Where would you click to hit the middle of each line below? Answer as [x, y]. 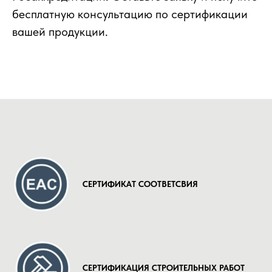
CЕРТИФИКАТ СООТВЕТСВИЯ [140, 184]
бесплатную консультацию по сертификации [130, 14]
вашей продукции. [60, 32]
